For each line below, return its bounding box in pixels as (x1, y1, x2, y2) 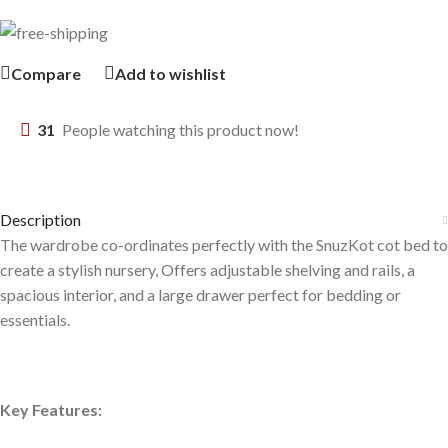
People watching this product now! (62, 120, 299, 139)
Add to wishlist (115, 63, 226, 83)
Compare (11, 63, 81, 83)
